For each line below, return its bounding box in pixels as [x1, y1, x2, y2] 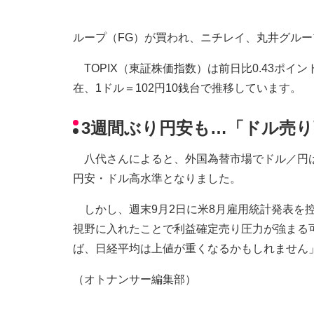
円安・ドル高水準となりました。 [73, 172, 241, 185]
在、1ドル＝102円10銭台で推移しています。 [73, 82, 301, 95]
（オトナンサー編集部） [73, 273, 196, 286]
